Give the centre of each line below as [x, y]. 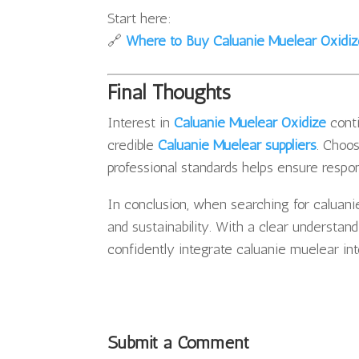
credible [133, 145]
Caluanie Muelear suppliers [238, 145]
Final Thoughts [169, 93]
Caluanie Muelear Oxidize [250, 123]
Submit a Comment [179, 343]
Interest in [141, 123]
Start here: [140, 19]
